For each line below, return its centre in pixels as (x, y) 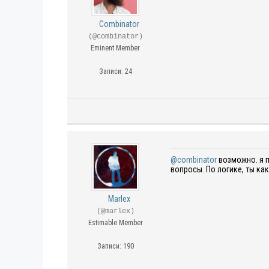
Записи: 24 (115, 71)
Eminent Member (115, 48)
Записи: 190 (115, 246)
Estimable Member (115, 223)
